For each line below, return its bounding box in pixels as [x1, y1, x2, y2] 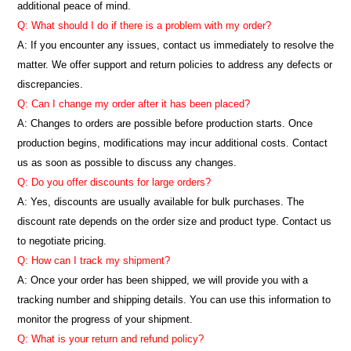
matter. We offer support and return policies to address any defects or [16, 58, 332, 71]
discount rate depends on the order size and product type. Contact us [16, 215, 331, 227]
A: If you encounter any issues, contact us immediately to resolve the [16, 38, 334, 51]
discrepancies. [16, 78, 83, 90]
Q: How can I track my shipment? [16, 254, 170, 266]
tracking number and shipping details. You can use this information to [16, 293, 331, 306]
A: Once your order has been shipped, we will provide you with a [16, 273, 308, 286]
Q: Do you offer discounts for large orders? [16, 175, 211, 188]
